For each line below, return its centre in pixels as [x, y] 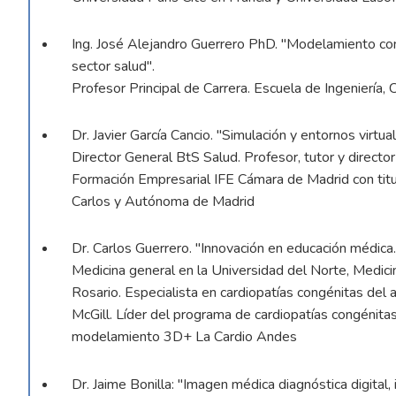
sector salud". [114, 66]
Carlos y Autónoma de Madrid [164, 202]
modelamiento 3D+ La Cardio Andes [185, 337]
